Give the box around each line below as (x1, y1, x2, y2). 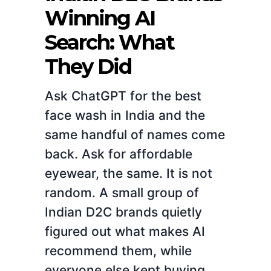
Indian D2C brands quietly (45, 204, 202, 220)
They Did (45, 53, 131, 79)
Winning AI (45, 5, 155, 31)
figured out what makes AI (45, 223, 205, 239)
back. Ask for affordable (45, 146, 192, 162)
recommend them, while (45, 243, 192, 258)
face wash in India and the (45, 107, 205, 123)
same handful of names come (45, 126, 225, 142)
